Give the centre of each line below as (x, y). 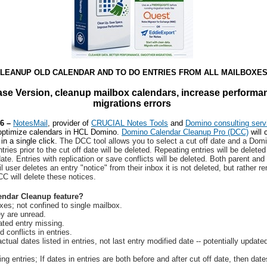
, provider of (69, 123)
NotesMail (30, 123)
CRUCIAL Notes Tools (130, 123)
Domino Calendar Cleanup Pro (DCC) (185, 132)
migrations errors (132, 103)
